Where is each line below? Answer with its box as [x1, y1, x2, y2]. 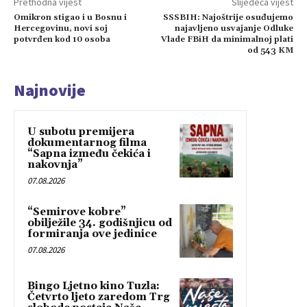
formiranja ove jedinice [27, 228, 157, 241]
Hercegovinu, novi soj [14, 23, 108, 34]
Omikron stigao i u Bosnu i [14, 12, 127, 23]
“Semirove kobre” [27, 206, 126, 219]
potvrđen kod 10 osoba [14, 34, 110, 45]
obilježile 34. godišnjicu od [27, 217, 172, 230]
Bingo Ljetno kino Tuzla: [27, 280, 160, 293]
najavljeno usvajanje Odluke [174, 23, 293, 34]
